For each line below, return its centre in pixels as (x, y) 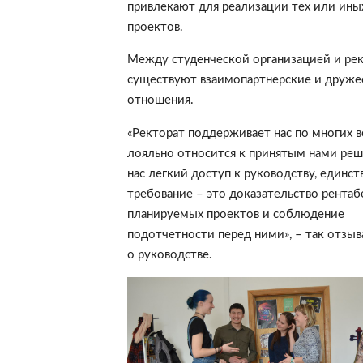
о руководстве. (169, 254)
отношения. (160, 100)
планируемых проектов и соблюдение (235, 214)
